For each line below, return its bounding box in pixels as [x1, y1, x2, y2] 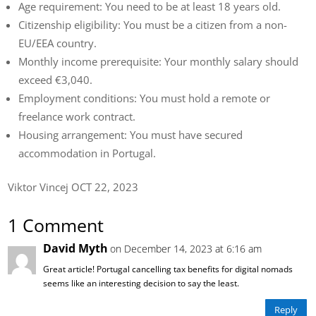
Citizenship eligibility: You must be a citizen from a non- [18, 17, 288, 32]
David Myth [43, 240, 109, 256]
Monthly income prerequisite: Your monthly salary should [18, 54, 299, 68]
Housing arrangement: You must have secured [18, 127, 243, 142]
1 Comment [8, 212, 104, 237]
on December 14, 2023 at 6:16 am [110, 241, 262, 255]
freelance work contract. [18, 109, 136, 123]
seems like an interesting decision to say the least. [43, 276, 240, 289]
